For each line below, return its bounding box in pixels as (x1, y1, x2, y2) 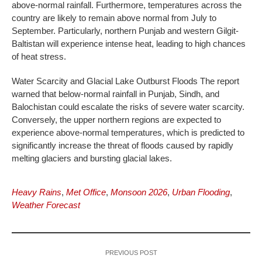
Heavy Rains (12, 187, 61, 197)
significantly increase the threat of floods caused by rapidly (12, 140, 233, 150)
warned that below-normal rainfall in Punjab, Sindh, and (12, 88, 219, 99)
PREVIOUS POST (105, 249, 157, 256)
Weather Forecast (12, 199, 80, 210)
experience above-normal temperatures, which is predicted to (12, 127, 244, 137)
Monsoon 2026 (111, 187, 167, 197)
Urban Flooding (172, 187, 230, 197)
